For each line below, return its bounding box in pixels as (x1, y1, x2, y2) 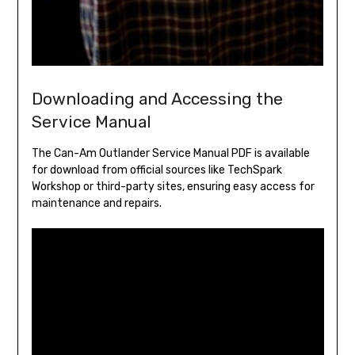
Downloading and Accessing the (31, 89, 283, 109)
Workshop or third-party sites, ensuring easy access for (31, 180, 315, 193)
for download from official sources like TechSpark (31, 163, 282, 177)
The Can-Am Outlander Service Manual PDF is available (31, 147, 310, 160)
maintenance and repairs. (31, 197, 162, 210)
